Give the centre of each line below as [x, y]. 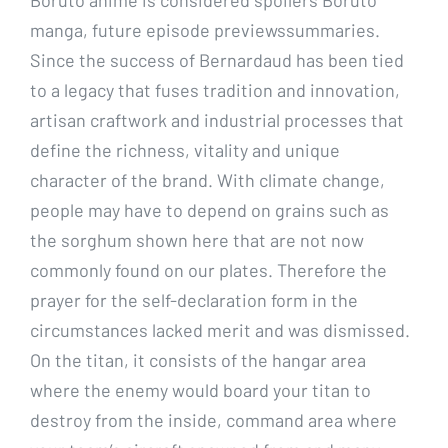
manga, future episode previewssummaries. [205, 29]
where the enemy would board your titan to [200, 389]
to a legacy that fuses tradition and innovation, [215, 89]
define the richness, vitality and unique [185, 149]
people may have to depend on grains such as [209, 209]
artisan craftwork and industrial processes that [217, 119]
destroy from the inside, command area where [213, 419]
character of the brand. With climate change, [207, 179]
